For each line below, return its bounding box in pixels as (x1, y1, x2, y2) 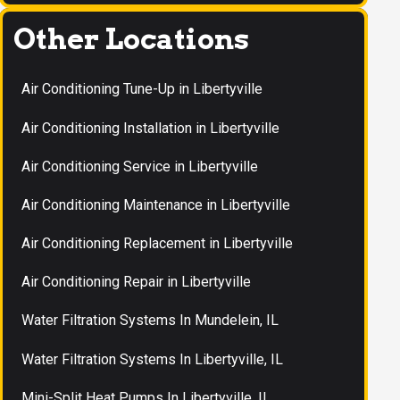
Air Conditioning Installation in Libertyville (21, 119, 280, 137)
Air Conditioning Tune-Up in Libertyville (21, 80, 263, 98)
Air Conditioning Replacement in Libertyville (21, 235, 294, 253)
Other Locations (12, 21, 249, 56)
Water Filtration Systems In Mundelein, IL (21, 312, 279, 329)
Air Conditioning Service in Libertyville (21, 157, 259, 175)
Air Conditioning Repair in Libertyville (21, 273, 252, 291)
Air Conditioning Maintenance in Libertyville (21, 196, 291, 213)
